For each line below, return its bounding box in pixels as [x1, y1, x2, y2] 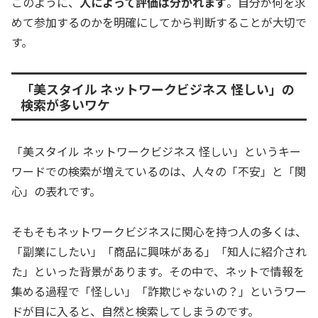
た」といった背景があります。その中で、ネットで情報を [11, 262, 305, 280]
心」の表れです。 [11, 182, 101, 200]
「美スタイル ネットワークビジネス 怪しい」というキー [11, 143, 301, 160]
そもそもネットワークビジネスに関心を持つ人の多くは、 [11, 222, 307, 240]
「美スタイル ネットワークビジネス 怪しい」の [20, 79, 295, 98]
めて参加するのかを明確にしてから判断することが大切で [11, 13, 307, 31]
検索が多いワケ [20, 94, 110, 114]
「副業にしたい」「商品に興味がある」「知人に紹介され [11, 242, 307, 260]
